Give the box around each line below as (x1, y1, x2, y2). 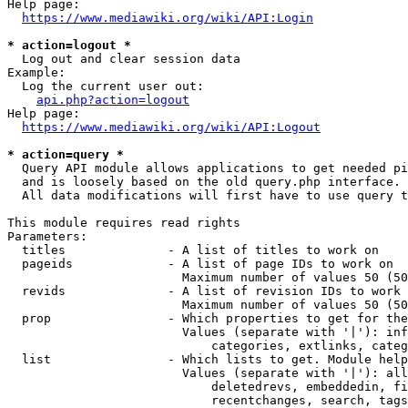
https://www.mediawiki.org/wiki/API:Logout (22, 120, 321, 134)
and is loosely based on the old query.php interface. (7, 175, 401, 189)
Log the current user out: (7, 79, 204, 93)
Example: (7, 66, 66, 79)
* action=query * (7, 148, 124, 161)
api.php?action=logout (36, 93, 189, 107)
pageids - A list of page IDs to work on (7, 257, 393, 270)
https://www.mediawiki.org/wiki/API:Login (22, 11, 313, 25)
